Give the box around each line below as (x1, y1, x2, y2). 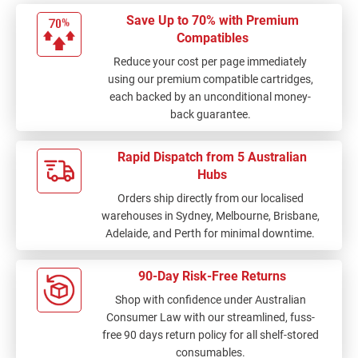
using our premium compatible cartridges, (107, 72, 313, 86)
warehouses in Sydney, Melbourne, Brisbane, (101, 209, 320, 222)
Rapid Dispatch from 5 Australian (117, 149, 308, 165)
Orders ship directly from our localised (117, 191, 304, 205)
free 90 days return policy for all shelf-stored (101, 328, 319, 341)
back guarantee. (169, 107, 251, 121)
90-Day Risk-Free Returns (138, 268, 287, 284)
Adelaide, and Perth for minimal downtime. (105, 226, 316, 240)
